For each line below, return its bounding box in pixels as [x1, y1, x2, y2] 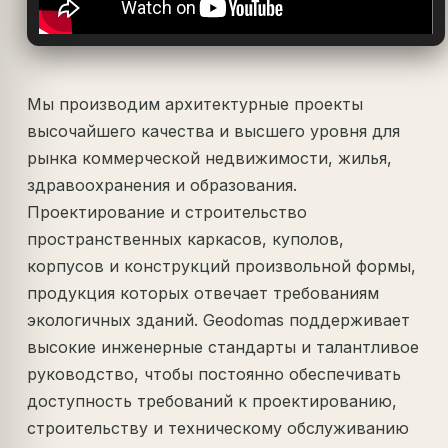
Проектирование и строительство [27, 202, 308, 223]
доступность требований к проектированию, [27, 391, 398, 412]
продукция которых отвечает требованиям [27, 283, 380, 304]
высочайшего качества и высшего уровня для [27, 121, 401, 142]
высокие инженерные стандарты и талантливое [27, 337, 420, 358]
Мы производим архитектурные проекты [27, 94, 364, 115]
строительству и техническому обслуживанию [27, 418, 410, 439]
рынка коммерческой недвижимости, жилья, [27, 148, 393, 169]
